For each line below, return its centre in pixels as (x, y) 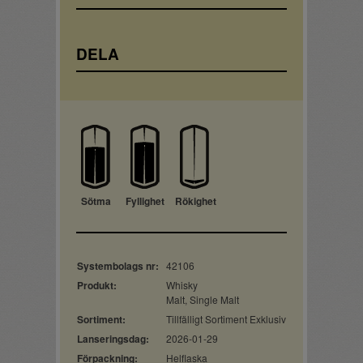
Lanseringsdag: (113, 339)
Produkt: (97, 285)
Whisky (182, 285)
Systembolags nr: (118, 266)
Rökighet (196, 201)
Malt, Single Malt (203, 299)
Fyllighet (145, 201)
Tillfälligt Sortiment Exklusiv (226, 319)
